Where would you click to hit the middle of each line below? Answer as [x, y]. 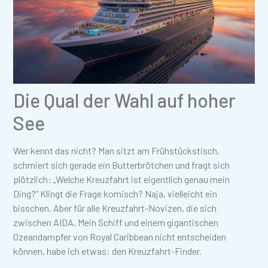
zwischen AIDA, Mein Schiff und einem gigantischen [116, 222]
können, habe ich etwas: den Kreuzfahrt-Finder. [108, 251]
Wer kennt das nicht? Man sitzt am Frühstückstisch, [117, 150]
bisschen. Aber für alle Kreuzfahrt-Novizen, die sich [115, 208]
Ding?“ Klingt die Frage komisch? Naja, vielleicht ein [115, 193]
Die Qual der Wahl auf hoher [125, 100]
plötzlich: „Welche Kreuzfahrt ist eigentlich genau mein [122, 179]
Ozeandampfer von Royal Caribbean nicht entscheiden [120, 236]
